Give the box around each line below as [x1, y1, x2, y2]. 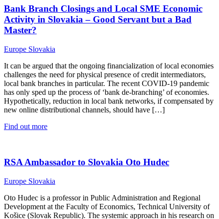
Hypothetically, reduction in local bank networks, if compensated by [4, 97, 214, 106]
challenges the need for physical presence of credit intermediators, [4, 70, 206, 79]
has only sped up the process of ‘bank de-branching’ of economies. [4, 88, 209, 97]
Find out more [4, 122, 47, 131]
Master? [4, 25, 37, 36]
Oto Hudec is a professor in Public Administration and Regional [4, 193, 200, 202]
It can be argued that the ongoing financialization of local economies [4, 62, 214, 70]
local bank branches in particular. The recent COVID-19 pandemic [4, 79, 209, 88]
